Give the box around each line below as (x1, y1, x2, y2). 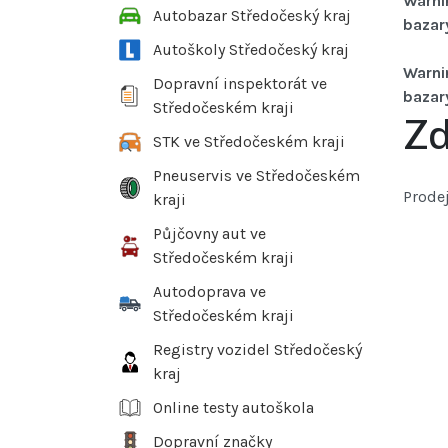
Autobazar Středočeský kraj (153, 6, 351, 26)
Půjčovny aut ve (153, 224, 266, 244)
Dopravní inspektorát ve (153, 74, 327, 94)
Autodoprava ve (153, 282, 266, 302)
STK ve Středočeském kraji (153, 132, 345, 152)
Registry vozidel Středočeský (153, 340, 362, 360)
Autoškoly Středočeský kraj (153, 40, 349, 60)
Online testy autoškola (153, 398, 314, 418)
